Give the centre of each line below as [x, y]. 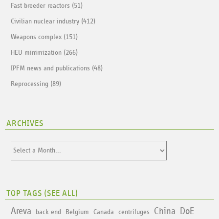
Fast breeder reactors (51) [47, 6]
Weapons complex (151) [44, 37]
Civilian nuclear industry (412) [53, 22]
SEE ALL [61, 193]
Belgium [77, 212]
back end [49, 212]
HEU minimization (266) [44, 53]
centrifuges [134, 212]
